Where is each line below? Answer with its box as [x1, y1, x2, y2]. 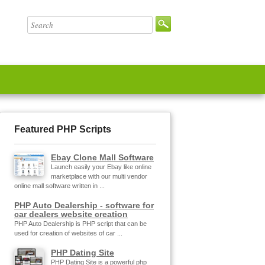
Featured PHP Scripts [14, 124, 111, 135]
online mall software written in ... [14, 182, 105, 189]
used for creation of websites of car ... [14, 229, 122, 237]
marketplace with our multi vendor [51, 172, 147, 180]
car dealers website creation [14, 209, 128, 219]
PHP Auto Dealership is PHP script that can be [14, 219, 147, 227]
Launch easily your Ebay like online [51, 163, 151, 170]
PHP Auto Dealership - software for [14, 200, 154, 210]
